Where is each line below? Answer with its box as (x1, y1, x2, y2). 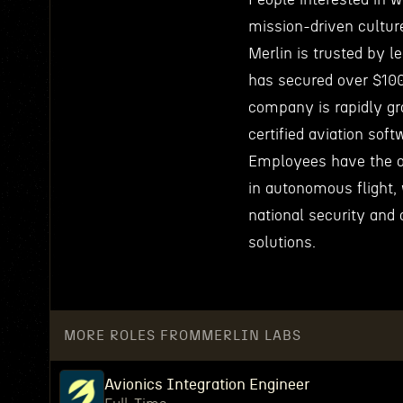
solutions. (248, 235, 316, 250)
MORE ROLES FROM (64, 328, 201, 343)
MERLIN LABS (201, 328, 301, 343)
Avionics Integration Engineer (104, 377, 310, 392)
